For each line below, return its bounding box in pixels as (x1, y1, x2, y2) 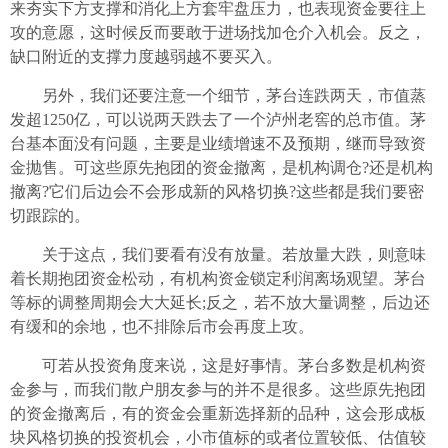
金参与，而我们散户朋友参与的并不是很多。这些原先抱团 (10, 381, 426, 398)
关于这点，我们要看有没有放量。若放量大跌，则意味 (10, 246, 426, 263)
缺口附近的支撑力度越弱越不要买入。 (10, 48, 282, 65)
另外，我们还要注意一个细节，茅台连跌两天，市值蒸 (10, 87, 426, 104)
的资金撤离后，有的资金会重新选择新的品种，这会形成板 (10, 405, 426, 422)
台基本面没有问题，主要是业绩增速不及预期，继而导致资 (10, 135, 426, 152)
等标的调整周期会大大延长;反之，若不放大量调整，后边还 (10, 294, 430, 311)
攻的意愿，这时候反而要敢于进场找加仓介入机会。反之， (10, 24, 426, 41)
